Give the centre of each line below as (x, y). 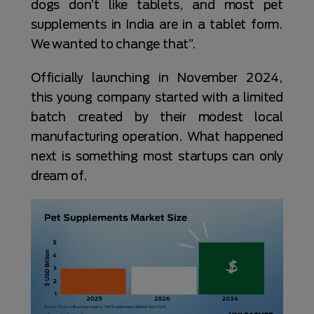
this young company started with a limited (157, 97)
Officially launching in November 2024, (157, 77)
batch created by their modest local (157, 117)
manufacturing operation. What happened (157, 136)
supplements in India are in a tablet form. (157, 24)
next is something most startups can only (157, 156)
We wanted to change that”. (114, 44)
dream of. (60, 176)
